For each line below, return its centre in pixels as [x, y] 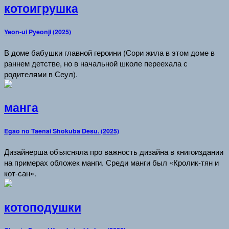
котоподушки [43, 207]
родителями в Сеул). [41, 74]
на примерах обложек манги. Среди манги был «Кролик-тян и [111, 162]
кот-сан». [20, 173]
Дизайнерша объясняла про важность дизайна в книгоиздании [114, 151]
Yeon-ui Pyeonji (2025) [38, 31]
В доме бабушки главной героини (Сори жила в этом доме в [109, 52]
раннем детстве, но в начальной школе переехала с [96, 63]
